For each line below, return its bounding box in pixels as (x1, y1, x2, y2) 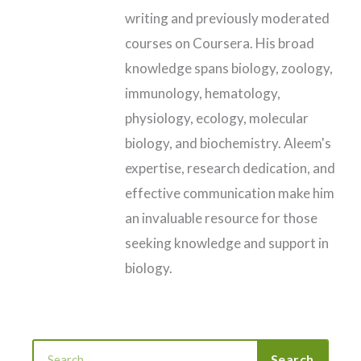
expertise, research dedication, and (125, 159, 335, 176)
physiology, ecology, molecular (125, 109, 309, 127)
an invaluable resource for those (125, 209, 317, 226)
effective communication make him (125, 184, 334, 201)
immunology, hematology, (125, 84, 280, 102)
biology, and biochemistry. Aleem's (125, 134, 331, 151)
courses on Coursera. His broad (125, 34, 314, 52)
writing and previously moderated (125, 9, 330, 27)
